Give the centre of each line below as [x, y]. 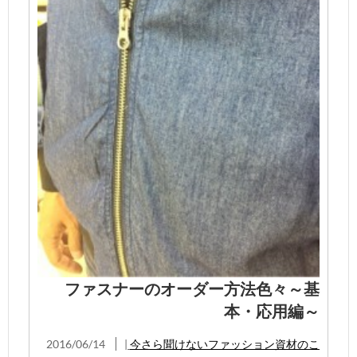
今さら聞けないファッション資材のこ [225, 343]
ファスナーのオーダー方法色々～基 [192, 288]
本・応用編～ [272, 310]
